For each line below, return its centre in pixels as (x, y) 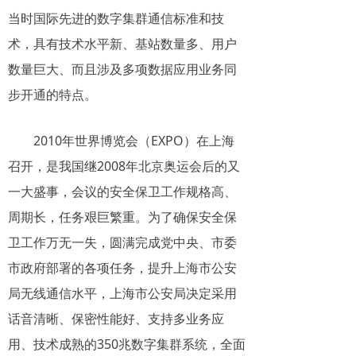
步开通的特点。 (52, 95)
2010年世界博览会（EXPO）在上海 (134, 141)
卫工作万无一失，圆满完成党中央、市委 (122, 242)
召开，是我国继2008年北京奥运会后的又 (124, 166)
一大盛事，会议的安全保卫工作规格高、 (122, 192)
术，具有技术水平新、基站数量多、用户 (122, 44)
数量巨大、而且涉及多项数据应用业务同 (122, 69)
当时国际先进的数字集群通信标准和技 (116, 18)
